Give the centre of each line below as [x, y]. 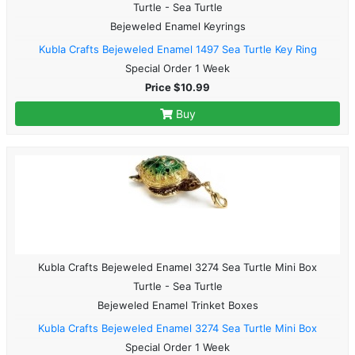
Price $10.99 [177, 87]
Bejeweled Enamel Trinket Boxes [177, 305]
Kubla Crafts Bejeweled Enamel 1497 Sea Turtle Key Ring [177, 49]
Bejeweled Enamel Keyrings [177, 26]
